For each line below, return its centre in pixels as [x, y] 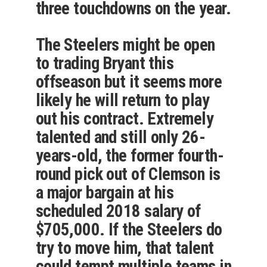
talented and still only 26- [120, 137]
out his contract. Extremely [125, 119]
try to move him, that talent [125, 248]
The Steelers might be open [125, 45]
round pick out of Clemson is [128, 174]
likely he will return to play [122, 100]
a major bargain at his [105, 193]
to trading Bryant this [105, 63]
